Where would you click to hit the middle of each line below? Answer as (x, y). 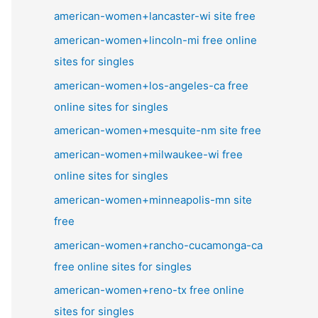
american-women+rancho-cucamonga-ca (158, 245)
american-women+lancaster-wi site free (155, 16)
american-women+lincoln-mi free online (155, 40)
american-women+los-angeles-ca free (151, 85)
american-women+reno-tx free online (149, 290)
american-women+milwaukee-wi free (148, 154)
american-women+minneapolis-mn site (153, 199)
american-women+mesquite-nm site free (158, 131)
